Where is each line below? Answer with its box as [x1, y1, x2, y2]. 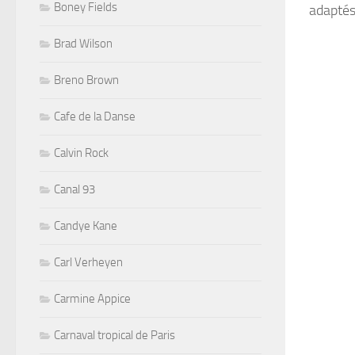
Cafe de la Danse [54, 109, 136, 124]
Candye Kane [54, 218, 117, 233]
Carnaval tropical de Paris [54, 327, 175, 342]
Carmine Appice [54, 291, 131, 306]
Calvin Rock [54, 145, 109, 160]
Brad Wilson [54, 36, 113, 51]
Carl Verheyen [54, 254, 123, 269]
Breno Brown [54, 72, 119, 87]
